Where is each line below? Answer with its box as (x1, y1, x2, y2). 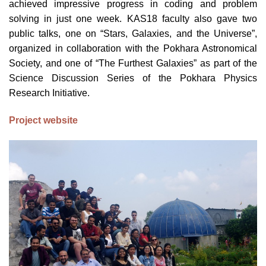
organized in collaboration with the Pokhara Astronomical (9, 43, 257, 54)
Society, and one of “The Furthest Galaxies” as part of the (9, 58, 257, 69)
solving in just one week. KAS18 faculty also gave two (9, 14, 257, 24)
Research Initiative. (9, 88, 92, 99)
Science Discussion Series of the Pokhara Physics (9, 73, 257, 84)
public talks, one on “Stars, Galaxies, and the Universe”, (9, 28, 257, 39)
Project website (9, 115, 78, 126)
